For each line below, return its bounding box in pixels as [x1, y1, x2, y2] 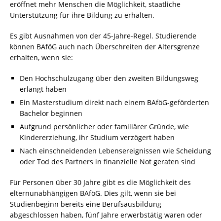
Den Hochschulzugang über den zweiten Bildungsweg [20, 74, 198, 83]
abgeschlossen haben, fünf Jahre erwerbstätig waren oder [10, 210, 202, 220]
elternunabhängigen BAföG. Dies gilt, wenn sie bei [10, 188, 176, 198]
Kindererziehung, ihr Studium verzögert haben [20, 133, 175, 142]
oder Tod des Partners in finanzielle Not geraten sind [20, 157, 195, 166]
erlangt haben [20, 84, 67, 94]
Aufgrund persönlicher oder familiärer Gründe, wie [20, 122, 189, 131]
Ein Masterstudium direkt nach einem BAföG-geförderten [20, 98, 209, 107]
